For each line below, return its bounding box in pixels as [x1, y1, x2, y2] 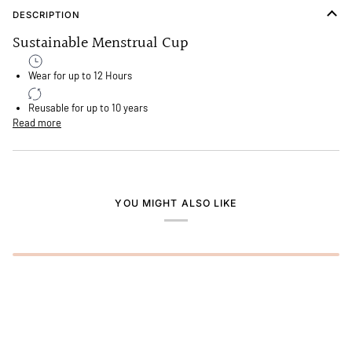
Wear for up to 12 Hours [28, 68, 132, 82]
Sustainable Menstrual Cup [13, 30, 189, 56]
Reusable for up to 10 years [28, 101, 148, 115]
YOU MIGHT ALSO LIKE [115, 197, 237, 210]
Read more [13, 116, 61, 130]
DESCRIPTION [13, 9, 81, 20]
